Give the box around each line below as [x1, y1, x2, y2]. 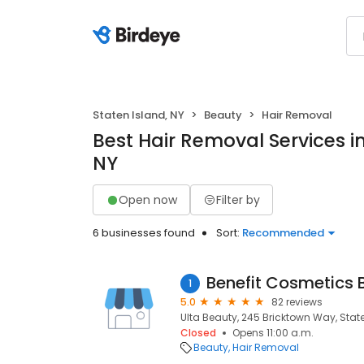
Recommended [242, 225, 324, 240]
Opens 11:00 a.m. [232, 326, 314, 340]
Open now [119, 191, 177, 208]
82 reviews [271, 295, 323, 309]
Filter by [216, 191, 260, 208]
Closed [180, 326, 216, 340]
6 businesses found [93, 225, 195, 240]
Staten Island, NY [93, 107, 184, 123]
